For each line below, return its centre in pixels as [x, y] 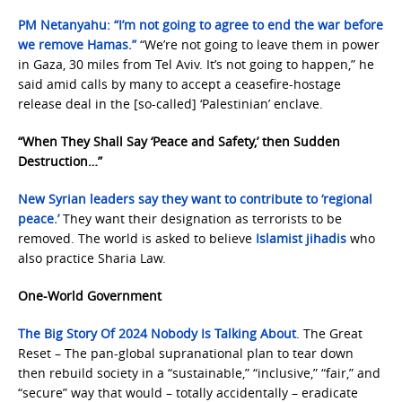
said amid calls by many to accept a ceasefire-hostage [179, 84]
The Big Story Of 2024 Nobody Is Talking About [157, 333]
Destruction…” [60, 161]
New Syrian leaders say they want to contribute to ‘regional [195, 199]
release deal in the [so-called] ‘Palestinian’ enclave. [170, 104]
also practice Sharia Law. [92, 258]
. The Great [329, 333]
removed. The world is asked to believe [137, 238]
